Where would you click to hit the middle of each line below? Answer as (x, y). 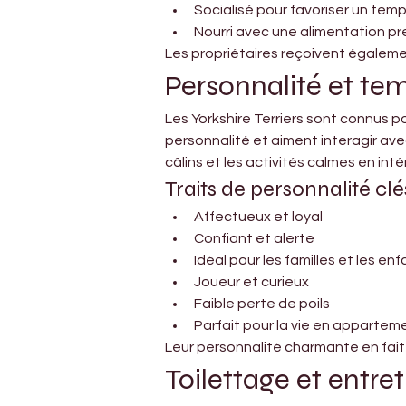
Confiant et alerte (254, 238)
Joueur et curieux (251, 281)
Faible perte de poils (262, 303)
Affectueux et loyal (258, 216)
